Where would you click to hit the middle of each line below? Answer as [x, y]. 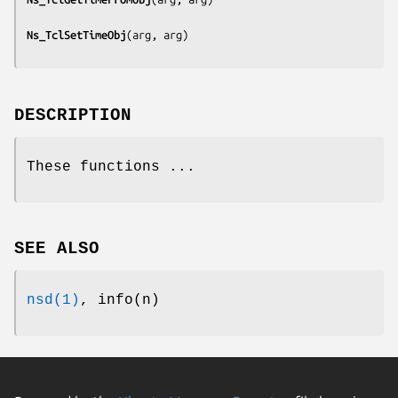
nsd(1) [53, 301]
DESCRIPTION [73, 115]
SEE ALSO [57, 249]
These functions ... [111, 167]
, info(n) [120, 301]
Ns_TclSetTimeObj [76, 34]
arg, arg [157, 34]
